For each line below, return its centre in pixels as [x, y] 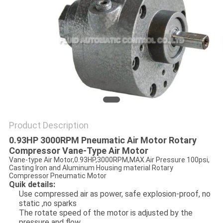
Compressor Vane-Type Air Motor [78, 151]
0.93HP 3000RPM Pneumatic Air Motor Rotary [103, 140]
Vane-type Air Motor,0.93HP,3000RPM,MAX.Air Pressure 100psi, [109, 160]
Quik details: [32, 185]
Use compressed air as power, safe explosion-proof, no [114, 194]
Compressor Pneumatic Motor [57, 176]
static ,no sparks [48, 204]
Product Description [49, 125]
